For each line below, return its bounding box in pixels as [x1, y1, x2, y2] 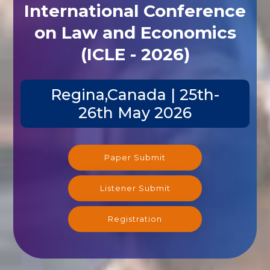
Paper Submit [104, 152, 166, 162]
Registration [108, 213, 162, 224]
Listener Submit [99, 183, 171, 193]
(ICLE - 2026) [80, 43, 190, 64]
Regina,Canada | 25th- [51, 85, 219, 104]
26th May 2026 [78, 103, 192, 122]
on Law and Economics [34, 22, 236, 43]
